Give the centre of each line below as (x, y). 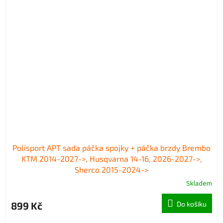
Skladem (199, 183)
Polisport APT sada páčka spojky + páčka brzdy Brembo (111, 147)
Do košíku (192, 204)
